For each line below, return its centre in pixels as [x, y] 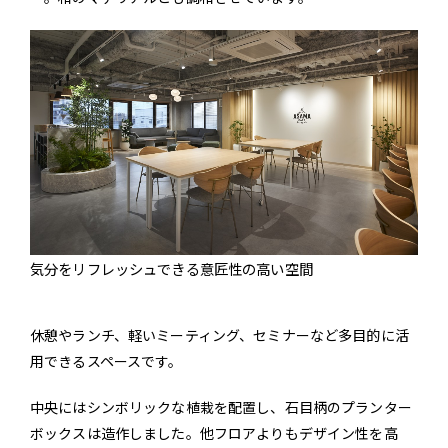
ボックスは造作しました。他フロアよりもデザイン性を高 [214, 433]
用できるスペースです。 [106, 361]
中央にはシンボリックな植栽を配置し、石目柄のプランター [221, 407]
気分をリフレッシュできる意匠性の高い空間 [171, 269]
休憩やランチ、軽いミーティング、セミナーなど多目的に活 [219, 335]
